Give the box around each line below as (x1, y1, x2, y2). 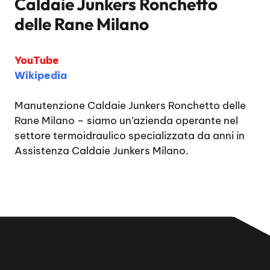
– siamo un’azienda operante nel (75, 114, 238, 127)
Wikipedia (14, 68, 67, 82)
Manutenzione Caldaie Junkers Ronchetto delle (14, 99, 246, 112)
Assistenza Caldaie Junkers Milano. (14, 144, 189, 157)
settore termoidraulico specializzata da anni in (14, 129, 245, 142)
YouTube (14, 53, 59, 67)
